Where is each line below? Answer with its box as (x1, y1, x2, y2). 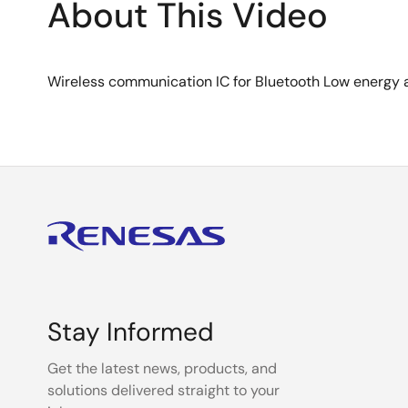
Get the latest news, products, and (47, 359, 277, 378)
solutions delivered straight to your (47, 381, 280, 400)
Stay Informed (47, 315, 214, 349)
